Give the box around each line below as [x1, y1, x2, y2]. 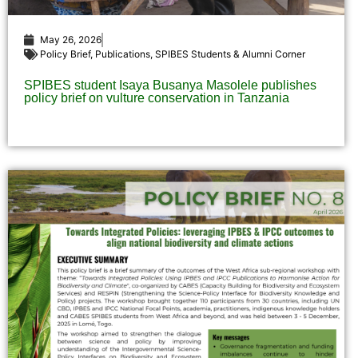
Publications [95, 48, 150, 61]
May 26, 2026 [40, 34, 101, 46]
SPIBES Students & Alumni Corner [155, 48, 305, 61]
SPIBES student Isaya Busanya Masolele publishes [24, 78, 316, 93]
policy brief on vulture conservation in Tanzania [24, 91, 289, 105]
